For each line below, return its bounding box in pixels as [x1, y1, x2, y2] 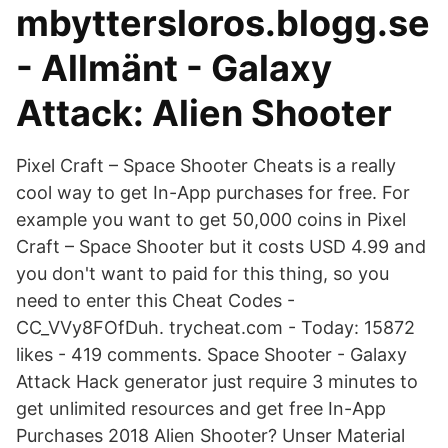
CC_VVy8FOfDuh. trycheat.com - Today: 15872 [16, 317, 415, 338]
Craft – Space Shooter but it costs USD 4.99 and [16, 236, 426, 257]
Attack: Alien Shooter [16, 91, 392, 135]
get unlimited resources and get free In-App [16, 398, 386, 419]
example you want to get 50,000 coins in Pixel [16, 209, 406, 230]
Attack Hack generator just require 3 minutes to [16, 371, 418, 392]
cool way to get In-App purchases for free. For [16, 182, 410, 203]
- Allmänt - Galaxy [16, 46, 332, 90]
